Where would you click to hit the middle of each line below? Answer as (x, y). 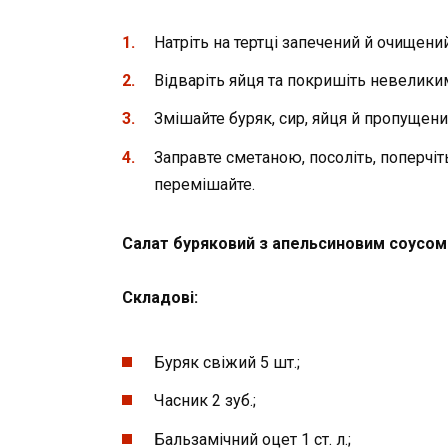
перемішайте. (204, 184)
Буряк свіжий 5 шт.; (227, 363)
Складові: (160, 297)
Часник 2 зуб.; (205, 401)
